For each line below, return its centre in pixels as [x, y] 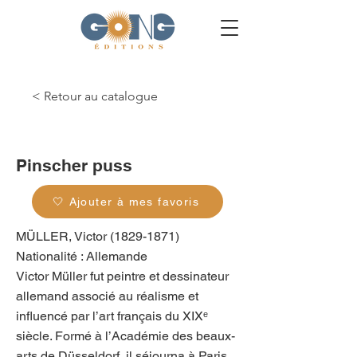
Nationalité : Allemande [82, 256]
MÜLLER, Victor [63, 236]
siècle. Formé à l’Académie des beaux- [126, 336]
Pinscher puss [74, 165]
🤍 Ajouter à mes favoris [126, 202]
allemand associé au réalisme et [107, 296]
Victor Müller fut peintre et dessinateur [122, 276]
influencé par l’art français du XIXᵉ [112, 316]
